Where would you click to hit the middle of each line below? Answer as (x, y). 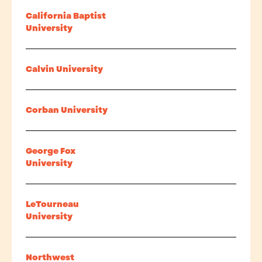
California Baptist (66, 16)
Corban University (67, 110)
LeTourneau (52, 204)
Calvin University (64, 69)
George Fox (51, 151)
